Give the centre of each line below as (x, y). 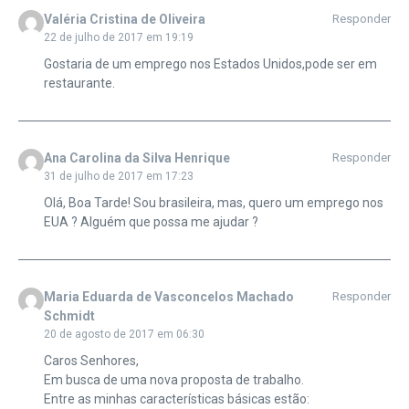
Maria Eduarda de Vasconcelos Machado (168, 297)
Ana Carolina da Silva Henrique (136, 158)
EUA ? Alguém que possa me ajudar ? (151, 222)
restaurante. (79, 84)
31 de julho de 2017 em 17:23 (118, 177)
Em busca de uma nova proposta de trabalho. (173, 380)
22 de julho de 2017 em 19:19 (118, 38)
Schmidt (69, 316)
